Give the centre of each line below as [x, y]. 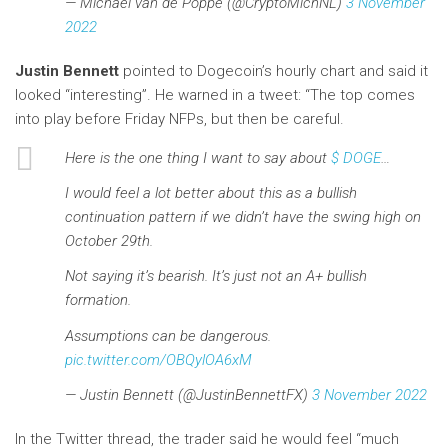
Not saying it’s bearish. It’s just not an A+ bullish [216, 276]
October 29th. [109, 241]
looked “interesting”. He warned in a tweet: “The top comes [215, 94]
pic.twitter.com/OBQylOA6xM [158, 359]
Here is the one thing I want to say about [198, 157]
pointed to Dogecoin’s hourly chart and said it [275, 70]
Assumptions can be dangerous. [168, 335]
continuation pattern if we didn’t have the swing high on [243, 217]
